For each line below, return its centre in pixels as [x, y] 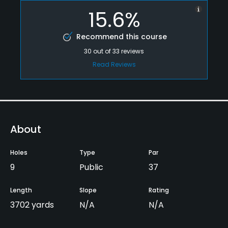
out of [103, 51]
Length [21, 190]
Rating [159, 190]
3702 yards [32, 205]
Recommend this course [121, 36]
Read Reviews [114, 64]
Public [91, 167]
